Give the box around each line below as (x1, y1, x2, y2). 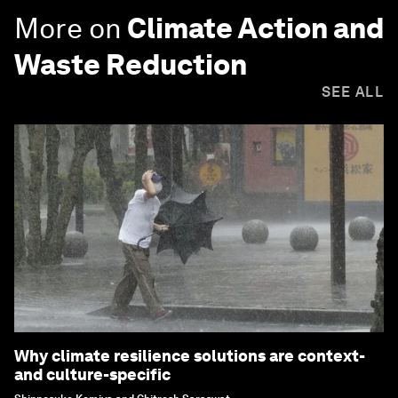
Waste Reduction (14, 47, 247, 83)
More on (14, 11, 122, 46)
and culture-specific (14, 365, 171, 385)
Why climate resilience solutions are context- (14, 346, 365, 366)
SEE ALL (321, 84, 384, 101)
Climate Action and (127, 11, 384, 46)
